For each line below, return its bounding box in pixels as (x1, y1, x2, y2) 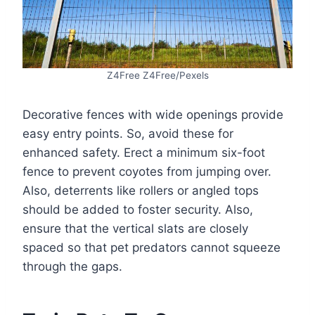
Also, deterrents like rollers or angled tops (22, 184, 259, 198)
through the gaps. (22, 259, 122, 274)
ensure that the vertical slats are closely (22, 221, 248, 236)
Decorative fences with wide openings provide (22, 108, 283, 122)
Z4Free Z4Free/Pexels (106, 70, 209, 82)
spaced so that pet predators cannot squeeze (22, 240, 281, 255)
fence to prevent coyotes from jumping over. (22, 165, 271, 179)
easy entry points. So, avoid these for (22, 127, 233, 141)
